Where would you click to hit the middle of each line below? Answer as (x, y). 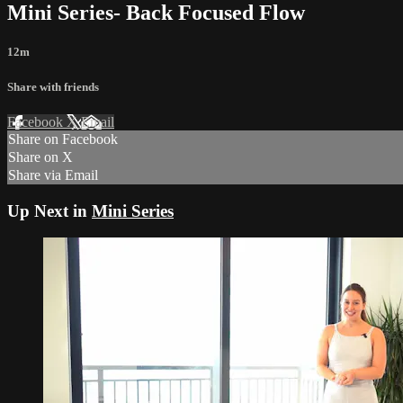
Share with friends (53, 86)
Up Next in (49, 210)
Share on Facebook (63, 139)
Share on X (40, 157)
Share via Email (53, 175)
